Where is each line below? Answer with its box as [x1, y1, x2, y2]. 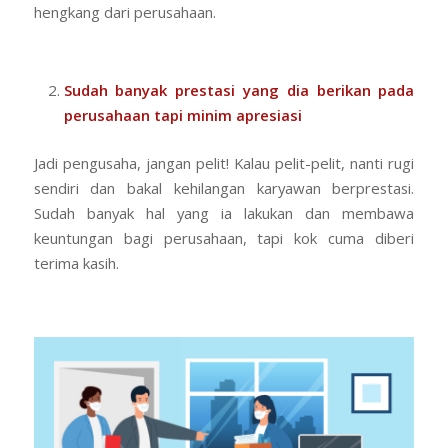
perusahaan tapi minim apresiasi [63, 105, 302, 126]
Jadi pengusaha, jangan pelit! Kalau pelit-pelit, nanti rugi [33, 153, 415, 174]
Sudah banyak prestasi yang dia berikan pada [63, 80, 415, 101]
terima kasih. [33, 253, 119, 274]
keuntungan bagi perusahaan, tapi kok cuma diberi [33, 228, 415, 249]
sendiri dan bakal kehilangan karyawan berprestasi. [33, 178, 415, 199]
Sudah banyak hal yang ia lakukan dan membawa [33, 203, 415, 224]
